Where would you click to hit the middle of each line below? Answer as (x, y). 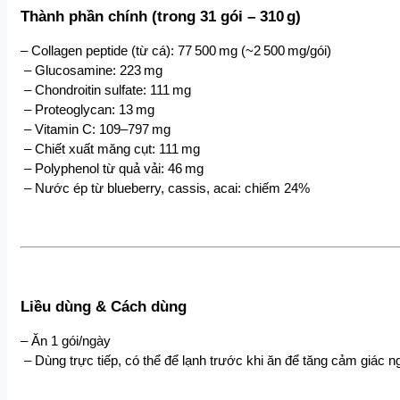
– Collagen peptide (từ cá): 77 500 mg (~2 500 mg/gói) (176, 50)
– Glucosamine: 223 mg (93, 70)
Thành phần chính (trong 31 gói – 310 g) (161, 16)
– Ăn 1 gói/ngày (66, 342)
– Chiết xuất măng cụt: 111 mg (112, 149)
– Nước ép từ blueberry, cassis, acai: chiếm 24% (167, 188)
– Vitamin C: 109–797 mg (97, 129)
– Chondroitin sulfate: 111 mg (108, 90)
